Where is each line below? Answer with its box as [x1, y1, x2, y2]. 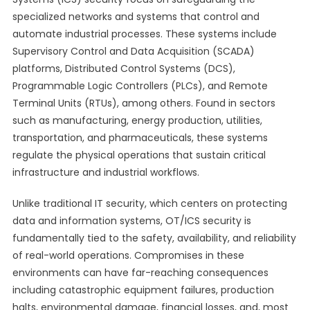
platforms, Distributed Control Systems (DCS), [12, 62, 235, 75]
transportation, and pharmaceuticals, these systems [12, 131, 268, 145]
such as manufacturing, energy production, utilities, [12, 113, 262, 127]
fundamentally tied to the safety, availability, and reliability [12, 231, 296, 245]
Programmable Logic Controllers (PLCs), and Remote [12, 79, 268, 93]
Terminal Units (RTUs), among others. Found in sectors [12, 96, 275, 110]
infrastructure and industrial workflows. [12, 165, 199, 179]
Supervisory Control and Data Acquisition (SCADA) [12, 44, 255, 58]
